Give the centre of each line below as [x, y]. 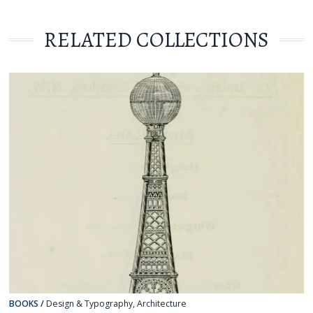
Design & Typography [90, 303]
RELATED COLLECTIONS [156, 40]
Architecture [162, 303]
